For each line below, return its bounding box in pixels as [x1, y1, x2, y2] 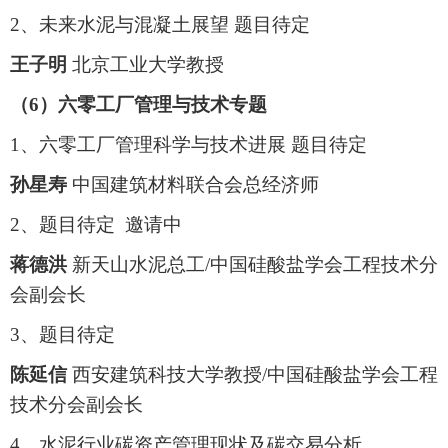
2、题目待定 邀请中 [10, 214, 182, 236]
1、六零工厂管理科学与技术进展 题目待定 [10, 134, 367, 156]
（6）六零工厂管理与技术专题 [10, 94, 267, 116]
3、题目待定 [10, 324, 115, 346]
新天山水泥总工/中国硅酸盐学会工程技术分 [67, 254, 438, 276]
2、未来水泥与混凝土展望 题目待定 [10, 14, 310, 36]
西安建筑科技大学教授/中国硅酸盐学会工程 [67, 364, 438, 386]
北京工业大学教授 [67, 54, 224, 76]
